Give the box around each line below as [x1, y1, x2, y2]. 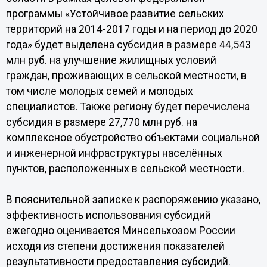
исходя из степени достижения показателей [5, 240, 225, 252]
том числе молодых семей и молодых [5, 85, 193, 97]
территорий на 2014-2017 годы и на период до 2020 [5, 23, 257, 35]
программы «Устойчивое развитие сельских [5, 8, 224, 20]
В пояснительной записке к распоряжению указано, [5, 194, 260, 206]
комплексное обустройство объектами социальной [5, 132, 260, 144]
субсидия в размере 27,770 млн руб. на [5, 116, 197, 128]
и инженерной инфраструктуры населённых [5, 147, 222, 159]
